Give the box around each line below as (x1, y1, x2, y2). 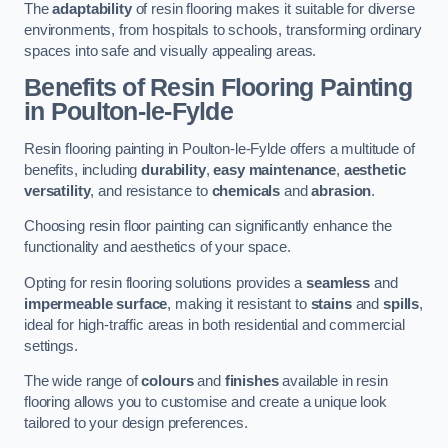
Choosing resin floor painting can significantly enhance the (24, 218, 392, 235)
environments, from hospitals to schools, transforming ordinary (24, 21, 422, 38)
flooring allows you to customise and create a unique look (24, 394, 387, 411)
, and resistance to (90, 182, 212, 199)
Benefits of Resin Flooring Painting (24, 74, 412, 102)
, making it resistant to (167, 295, 311, 312)
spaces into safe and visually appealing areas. (24, 42, 317, 59)
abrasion (311, 182, 372, 199)
